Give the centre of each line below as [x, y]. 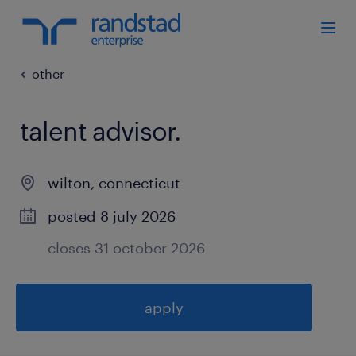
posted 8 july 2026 [112, 216]
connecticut [139, 183]
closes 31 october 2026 [126, 248]
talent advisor [97, 131]
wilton [69, 183]
